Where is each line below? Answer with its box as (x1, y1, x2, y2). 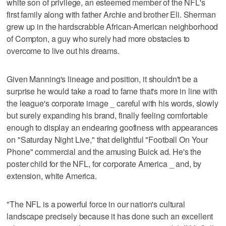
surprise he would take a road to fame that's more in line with (7, 85, 217, 97)
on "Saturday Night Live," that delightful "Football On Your (7, 133, 208, 145)
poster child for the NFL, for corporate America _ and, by (7, 157, 202, 169)
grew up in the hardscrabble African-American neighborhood (7, 20, 218, 32)
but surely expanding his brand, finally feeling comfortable (7, 109, 208, 121)
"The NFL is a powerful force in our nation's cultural (7, 198, 185, 210)
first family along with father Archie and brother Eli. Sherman (7, 8, 216, 20)
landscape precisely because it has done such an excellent (7, 210, 213, 222)
